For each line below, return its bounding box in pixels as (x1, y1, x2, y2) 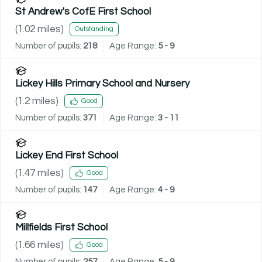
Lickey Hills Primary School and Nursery (15, 78, 189, 89)
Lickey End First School (15, 150, 118, 161)
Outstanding (75, 25, 113, 33)
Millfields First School (15, 222, 108, 233)
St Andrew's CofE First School (15, 6, 151, 17)
